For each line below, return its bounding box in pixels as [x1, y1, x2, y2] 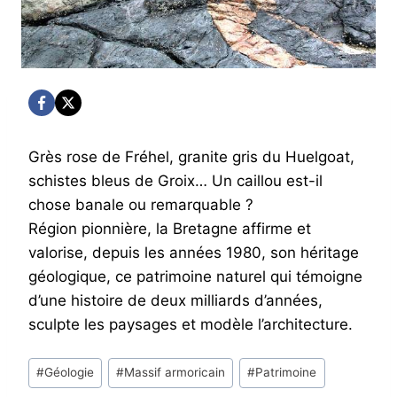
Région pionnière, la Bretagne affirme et [28, 220, 311, 237]
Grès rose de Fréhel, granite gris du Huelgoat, [28, 148, 354, 166]
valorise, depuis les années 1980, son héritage [28, 244, 359, 261]
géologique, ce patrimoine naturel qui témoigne [28, 268, 362, 285]
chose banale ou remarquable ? [28, 196, 253, 214]
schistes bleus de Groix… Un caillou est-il [28, 172, 323, 190]
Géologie [44, 365, 95, 380]
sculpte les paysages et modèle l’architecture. [28, 315, 353, 333]
